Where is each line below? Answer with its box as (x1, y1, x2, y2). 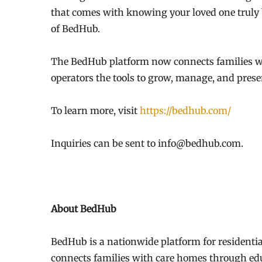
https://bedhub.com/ (140, 105, 231, 116)
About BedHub (51, 203, 116, 215)
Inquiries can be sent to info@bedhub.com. (51, 137, 243, 149)
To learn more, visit (51, 105, 140, 116)
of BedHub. (51, 23, 100, 35)
